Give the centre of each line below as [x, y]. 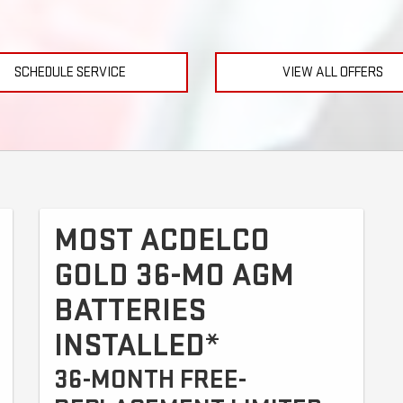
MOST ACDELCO [162, 240]
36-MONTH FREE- [150, 379]
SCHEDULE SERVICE [70, 72]
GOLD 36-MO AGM [174, 275]
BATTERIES [130, 310]
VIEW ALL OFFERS [333, 72]
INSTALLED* [137, 345]
